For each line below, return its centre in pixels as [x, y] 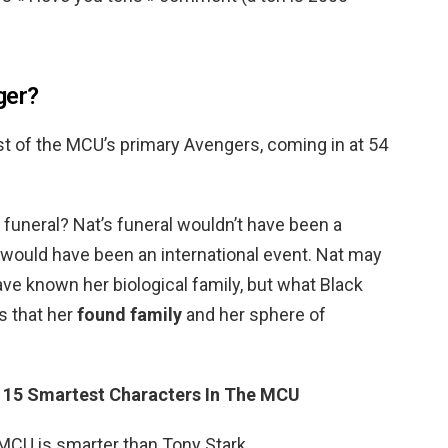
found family [129, 315]
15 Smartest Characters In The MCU [151, 395]
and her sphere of [254, 315]
